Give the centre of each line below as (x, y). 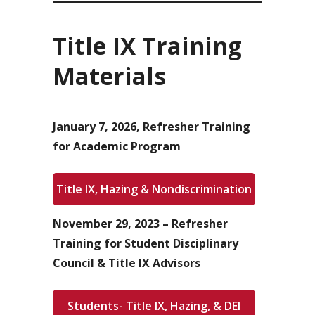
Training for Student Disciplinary (146, 243)
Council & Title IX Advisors (127, 263)
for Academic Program (117, 146)
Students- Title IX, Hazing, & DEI (154, 306)
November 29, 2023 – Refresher (140, 224)
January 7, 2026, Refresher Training (152, 127)
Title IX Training (147, 46)
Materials (109, 76)
